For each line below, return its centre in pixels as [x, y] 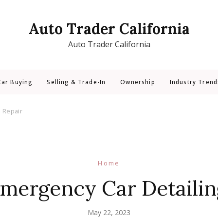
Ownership [138, 82]
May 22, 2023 [109, 212]
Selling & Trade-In [76, 82]
